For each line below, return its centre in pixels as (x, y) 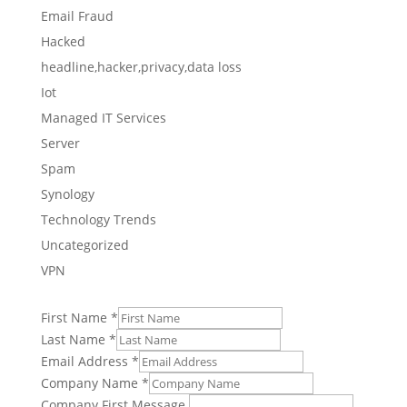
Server (60, 143)
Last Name (74, 339)
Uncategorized (84, 245)
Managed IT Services (103, 118)
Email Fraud (77, 16)
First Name (75, 318)
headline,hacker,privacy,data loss (141, 67)
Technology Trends (98, 219)
